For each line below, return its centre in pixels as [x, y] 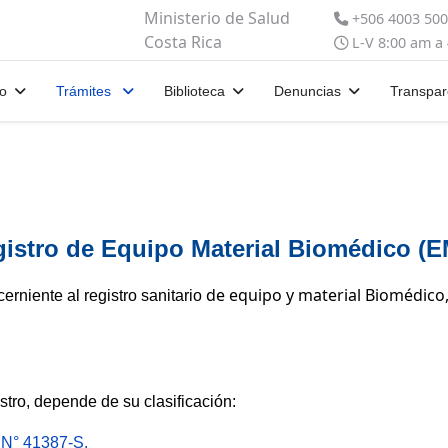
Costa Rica [183, 42]
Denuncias [307, 91]
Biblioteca [194, 91]
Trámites [85, 91]
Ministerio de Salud [217, 18]
